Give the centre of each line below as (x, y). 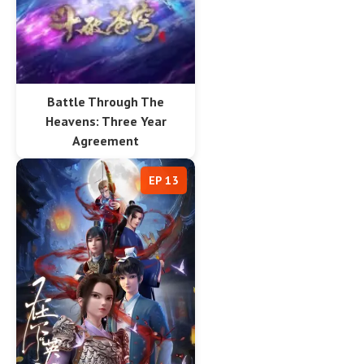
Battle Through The (106, 102)
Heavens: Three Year (106, 121)
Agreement (106, 141)
